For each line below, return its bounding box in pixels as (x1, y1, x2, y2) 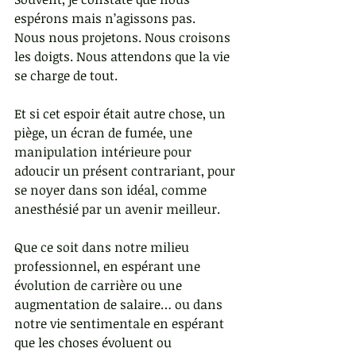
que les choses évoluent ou (14, 334, 175, 352)
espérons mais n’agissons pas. (14, 10, 195, 28)
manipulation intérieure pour (14, 143, 195, 161)
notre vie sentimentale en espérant (14, 315, 227, 333)
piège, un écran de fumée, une (14, 124, 195, 142)
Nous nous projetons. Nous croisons (14, 29, 234, 47)
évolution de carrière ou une (14, 277, 185, 295)
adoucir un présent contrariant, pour (14, 162, 238, 180)
